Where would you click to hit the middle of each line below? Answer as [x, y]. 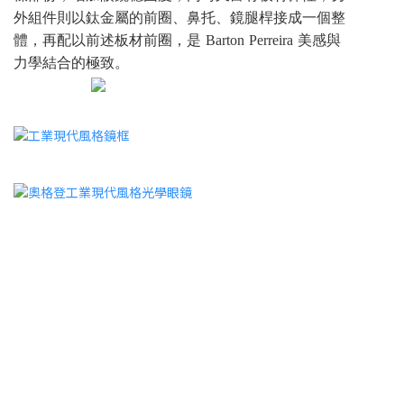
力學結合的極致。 [71, 65]
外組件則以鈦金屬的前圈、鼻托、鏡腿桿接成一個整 [179, 20]
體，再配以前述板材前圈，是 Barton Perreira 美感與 [177, 43]
